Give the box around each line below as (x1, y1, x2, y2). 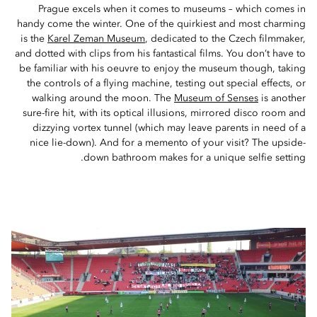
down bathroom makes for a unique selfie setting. (83, 153, 306, 163)
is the (21, 34, 47, 44)
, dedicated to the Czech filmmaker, (145, 34, 306, 44)
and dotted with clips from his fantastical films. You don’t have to (15, 49, 306, 59)
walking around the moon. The (32, 93, 174, 103)
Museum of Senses (174, 93, 258, 103)
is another (258, 93, 306, 103)
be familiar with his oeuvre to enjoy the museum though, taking (19, 64, 306, 74)
